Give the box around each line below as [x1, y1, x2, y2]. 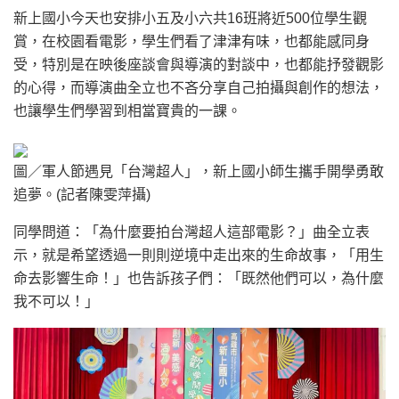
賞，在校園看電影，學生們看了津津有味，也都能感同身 [13, 34, 370, 50]
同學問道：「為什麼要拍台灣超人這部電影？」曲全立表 [13, 224, 370, 240]
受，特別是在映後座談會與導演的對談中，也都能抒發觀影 [13, 57, 384, 73]
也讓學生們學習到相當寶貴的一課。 [13, 103, 241, 119]
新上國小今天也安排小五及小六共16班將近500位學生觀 [13, 11, 367, 27]
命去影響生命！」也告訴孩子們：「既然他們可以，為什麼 [13, 271, 384, 287]
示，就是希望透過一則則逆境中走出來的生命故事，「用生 [13, 248, 384, 264]
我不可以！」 [13, 294, 102, 310]
